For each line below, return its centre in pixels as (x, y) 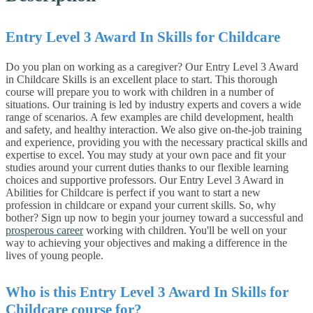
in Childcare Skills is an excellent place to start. (109, 79)
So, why (257, 205)
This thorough (246, 79)
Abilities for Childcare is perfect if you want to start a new (133, 192)
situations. (28, 104)
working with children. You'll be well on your (185, 230)
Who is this (43, 292)
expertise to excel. (45, 154)
